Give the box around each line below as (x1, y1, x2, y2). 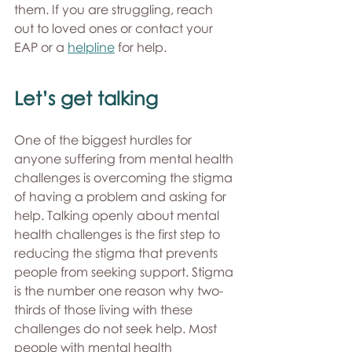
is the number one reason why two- (14, 283, 223, 299)
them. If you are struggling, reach (14, 2, 216, 18)
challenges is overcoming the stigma (14, 170, 236, 186)
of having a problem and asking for (14, 189, 229, 205)
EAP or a (14, 39, 68, 56)
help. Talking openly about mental (14, 207, 222, 224)
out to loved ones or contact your (14, 20, 216, 37)
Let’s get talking (14, 86, 158, 110)
